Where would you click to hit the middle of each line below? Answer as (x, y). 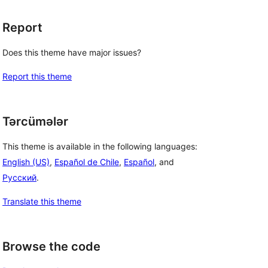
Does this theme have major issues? (72, 52)
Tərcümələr (35, 121)
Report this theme (37, 76)
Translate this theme (42, 201)
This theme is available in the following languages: (100, 146)
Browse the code (51, 246)
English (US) (26, 162)
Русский (19, 177)
